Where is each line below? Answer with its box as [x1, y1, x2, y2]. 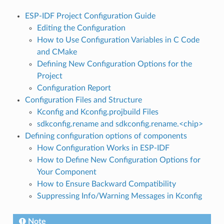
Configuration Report [36, 83, 111, 92]
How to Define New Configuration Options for [36, 155, 200, 164]
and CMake [36, 47, 77, 56]
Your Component [36, 167, 96, 176]
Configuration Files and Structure [24, 95, 142, 104]
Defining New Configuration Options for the [36, 59, 192, 68]
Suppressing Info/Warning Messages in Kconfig [36, 191, 202, 200]
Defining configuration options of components [24, 131, 187, 140]
